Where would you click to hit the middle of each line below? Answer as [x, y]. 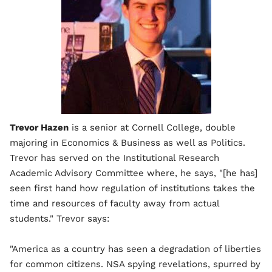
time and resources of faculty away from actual [114, 203]
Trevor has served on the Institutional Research [114, 158]
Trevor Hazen [39, 127]
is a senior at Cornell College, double [152, 127]
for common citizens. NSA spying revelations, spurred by [135, 264]
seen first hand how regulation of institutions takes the [132, 188]
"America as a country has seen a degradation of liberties [135, 249]
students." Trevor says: [59, 219]
